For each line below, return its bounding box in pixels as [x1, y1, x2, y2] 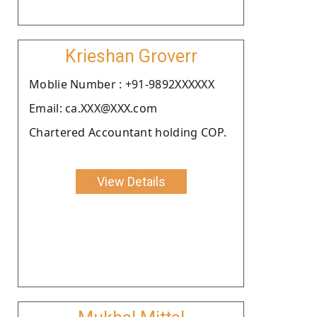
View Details [96, 173, 166, 189]
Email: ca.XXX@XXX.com [29, 100, 158, 116]
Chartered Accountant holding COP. [29, 124, 226, 140]
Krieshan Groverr [64, 45, 197, 67]
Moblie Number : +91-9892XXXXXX [29, 76, 214, 92]
